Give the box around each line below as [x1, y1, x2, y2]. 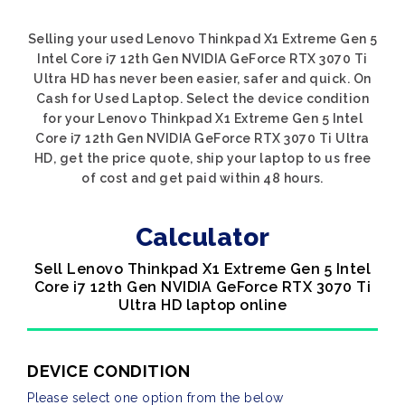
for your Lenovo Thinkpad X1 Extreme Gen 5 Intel [42, 111, 363, 126]
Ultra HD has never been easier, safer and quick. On [33, 71, 372, 86]
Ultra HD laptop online [118, 297, 287, 314]
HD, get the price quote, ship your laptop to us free [33, 151, 372, 165]
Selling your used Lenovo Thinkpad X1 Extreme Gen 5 [27, 32, 378, 46]
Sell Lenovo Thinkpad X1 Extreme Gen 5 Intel [33, 260, 372, 278]
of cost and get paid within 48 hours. [81, 171, 324, 185]
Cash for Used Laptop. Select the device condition [35, 91, 370, 106]
